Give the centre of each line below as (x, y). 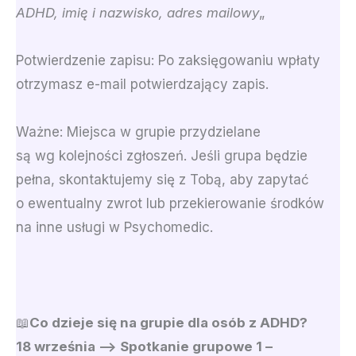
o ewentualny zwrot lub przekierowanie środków (170, 203)
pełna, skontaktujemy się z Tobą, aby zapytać (163, 179)
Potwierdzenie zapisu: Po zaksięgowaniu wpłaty (168, 60)
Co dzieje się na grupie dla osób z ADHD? (168, 322)
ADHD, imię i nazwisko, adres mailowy (137, 12)
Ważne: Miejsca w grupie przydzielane (138, 132)
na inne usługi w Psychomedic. (114, 227)
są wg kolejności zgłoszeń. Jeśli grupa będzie (162, 155)
